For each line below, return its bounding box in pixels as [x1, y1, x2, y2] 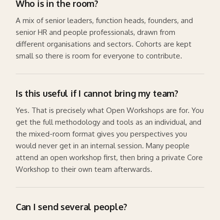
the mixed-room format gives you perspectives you [16, 129, 187, 138]
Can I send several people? [16, 201, 127, 212]
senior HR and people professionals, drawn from [16, 27, 175, 37]
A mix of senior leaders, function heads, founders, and [16, 15, 193, 25]
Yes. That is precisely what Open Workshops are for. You [16, 105, 204, 115]
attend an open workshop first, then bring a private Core [16, 152, 203, 162]
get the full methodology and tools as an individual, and [16, 117, 201, 127]
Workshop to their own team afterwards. [16, 164, 152, 174]
